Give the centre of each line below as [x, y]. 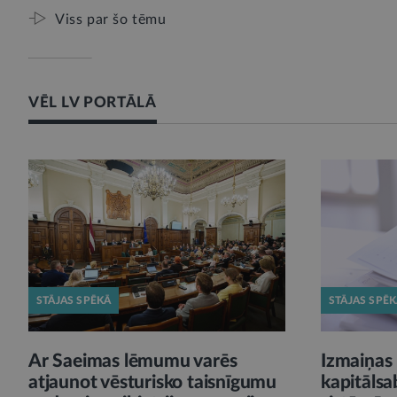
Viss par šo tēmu [111, 20]
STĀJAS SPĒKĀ [74, 300]
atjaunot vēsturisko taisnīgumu [153, 382]
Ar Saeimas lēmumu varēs [133, 361]
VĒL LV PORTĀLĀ [93, 103]
